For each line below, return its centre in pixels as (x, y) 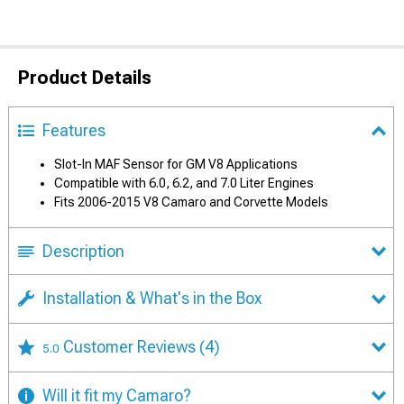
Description (83, 251)
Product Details (85, 78)
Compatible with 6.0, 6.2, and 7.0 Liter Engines (184, 183)
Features (74, 130)
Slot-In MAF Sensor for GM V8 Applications (176, 164)
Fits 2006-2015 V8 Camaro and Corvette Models (191, 202)
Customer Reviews (131, 346)
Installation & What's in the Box (152, 298)
